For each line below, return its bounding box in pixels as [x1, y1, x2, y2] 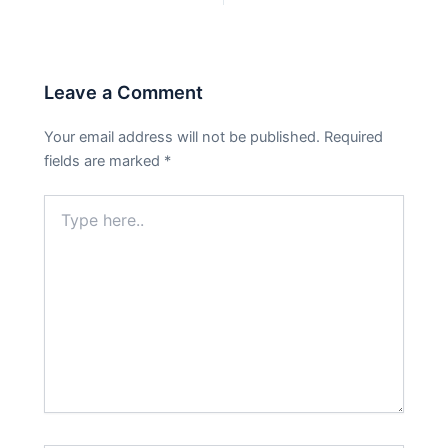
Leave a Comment [44, 80, 204, 103]
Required [324, 128, 384, 147]
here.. [43, 214, 81, 232]
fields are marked [44, 152, 165, 171]
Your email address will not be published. [44, 128, 321, 147]
